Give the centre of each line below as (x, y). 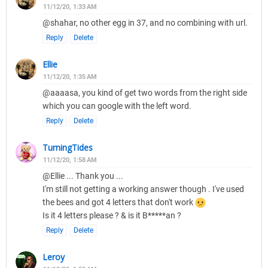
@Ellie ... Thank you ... (83, 176)
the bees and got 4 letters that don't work (119, 202)
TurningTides (68, 148)
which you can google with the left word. (117, 106)
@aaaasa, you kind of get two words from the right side (145, 93)
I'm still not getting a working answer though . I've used (143, 189)
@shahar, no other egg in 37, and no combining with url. (145, 23)
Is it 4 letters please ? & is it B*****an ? (112, 216)
